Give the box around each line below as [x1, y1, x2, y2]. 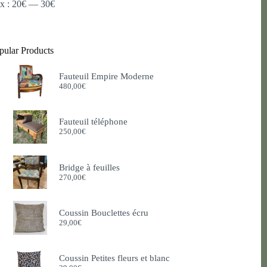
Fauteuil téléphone [58, 117, 128, 127]
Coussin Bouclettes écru [58, 207, 148, 218]
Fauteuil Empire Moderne [58, 72, 154, 82]
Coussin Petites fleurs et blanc [58, 253, 170, 263]
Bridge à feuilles [58, 162, 120, 172]
